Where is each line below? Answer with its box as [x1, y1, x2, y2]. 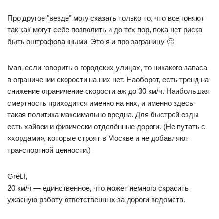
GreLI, [7, 172, 27, 180]
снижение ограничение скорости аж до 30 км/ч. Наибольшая [7, 87, 210, 95]
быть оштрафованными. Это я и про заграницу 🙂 [7, 37, 174, 45]
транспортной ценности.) [7, 145, 91, 154]
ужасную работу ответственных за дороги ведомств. [7, 195, 185, 204]
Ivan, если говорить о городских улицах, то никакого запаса [7, 63, 207, 72]
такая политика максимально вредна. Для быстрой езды [7, 110, 198, 119]
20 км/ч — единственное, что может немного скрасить [7, 183, 189, 192]
